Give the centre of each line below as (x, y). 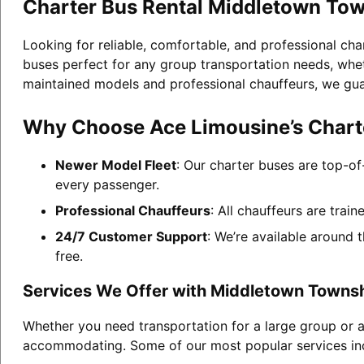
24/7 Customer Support (131, 236)
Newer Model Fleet (115, 165)
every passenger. (107, 184)
